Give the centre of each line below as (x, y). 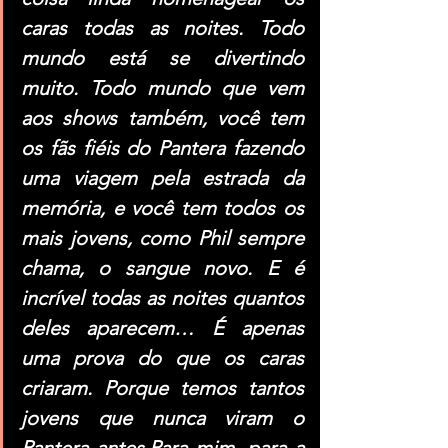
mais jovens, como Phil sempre (162, 238)
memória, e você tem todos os (162, 208)
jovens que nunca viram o (162, 418)
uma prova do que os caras (162, 358)
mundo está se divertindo (162, 58)
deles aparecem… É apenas (162, 328)
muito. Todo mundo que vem (162, 88)
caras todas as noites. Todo (162, 28)
